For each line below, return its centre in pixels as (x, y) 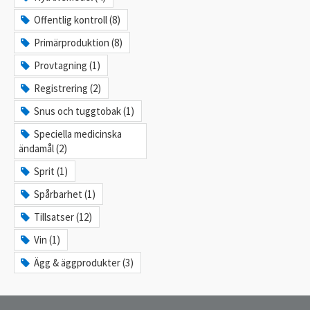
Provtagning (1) (67, 65)
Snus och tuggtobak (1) (84, 111)
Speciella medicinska (78, 134)
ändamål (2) (43, 148)
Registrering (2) (68, 88)
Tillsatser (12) (63, 217)
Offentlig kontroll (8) (77, 19)
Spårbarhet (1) (65, 194)
